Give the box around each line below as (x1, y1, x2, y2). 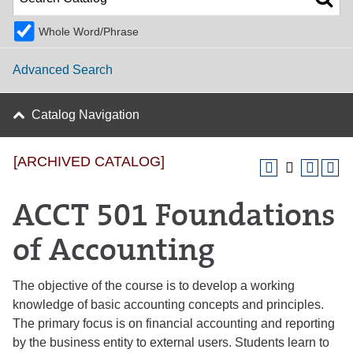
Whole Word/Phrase (39, 24, 139, 38)
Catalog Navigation (32, 108, 139, 121)
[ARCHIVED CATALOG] (13, 154, 165, 169)
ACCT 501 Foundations (13, 199, 336, 234)
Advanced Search (13, 62, 113, 76)
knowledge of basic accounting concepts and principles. (13, 298, 324, 311)
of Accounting (13, 233, 215, 269)
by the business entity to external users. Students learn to (13, 336, 329, 349)
